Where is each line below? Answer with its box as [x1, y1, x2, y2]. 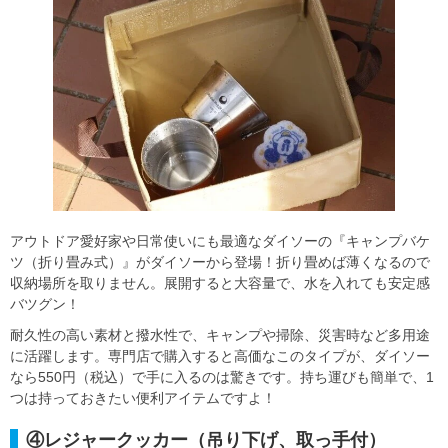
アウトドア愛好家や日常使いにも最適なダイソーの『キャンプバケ [10, 232, 430, 249]
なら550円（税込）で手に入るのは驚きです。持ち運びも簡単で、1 [10, 368, 434, 385]
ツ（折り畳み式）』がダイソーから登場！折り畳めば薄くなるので [10, 253, 430, 270]
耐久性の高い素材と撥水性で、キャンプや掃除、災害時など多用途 [10, 326, 430, 343]
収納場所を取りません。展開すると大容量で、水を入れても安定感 [10, 274, 430, 291]
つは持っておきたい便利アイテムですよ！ [10, 389, 276, 406]
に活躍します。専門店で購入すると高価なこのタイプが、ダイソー [10, 347, 430, 364]
